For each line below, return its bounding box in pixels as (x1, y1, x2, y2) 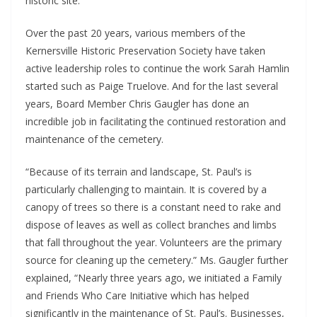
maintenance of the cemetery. (25, 132, 163, 146)
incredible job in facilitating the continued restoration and (25, 114, 286, 128)
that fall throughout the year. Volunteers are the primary (25, 235, 282, 249)
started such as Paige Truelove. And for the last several (25, 79, 278, 93)
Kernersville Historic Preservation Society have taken (25, 43, 265, 57)
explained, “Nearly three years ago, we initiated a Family (25, 270, 282, 284)
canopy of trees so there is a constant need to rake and (25, 200, 281, 214)
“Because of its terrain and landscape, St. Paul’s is (25, 164, 252, 178)
